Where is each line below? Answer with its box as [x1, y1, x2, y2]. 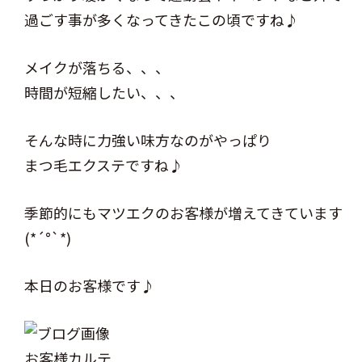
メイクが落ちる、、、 [24, 57, 170, 78]
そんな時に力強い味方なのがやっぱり [24, 129, 271, 151]
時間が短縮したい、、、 [24, 82, 184, 103]
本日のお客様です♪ [24, 275, 155, 297]
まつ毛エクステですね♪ [24, 154, 183, 176]
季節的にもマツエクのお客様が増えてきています [24, 202, 343, 224]
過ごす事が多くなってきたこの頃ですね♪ [24, 9, 299, 31]
